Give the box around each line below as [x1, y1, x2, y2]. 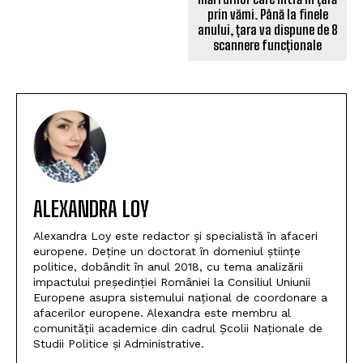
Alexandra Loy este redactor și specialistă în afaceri [33, 228, 318, 242]
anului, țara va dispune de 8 [197, 21, 338, 37]
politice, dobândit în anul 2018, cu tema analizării [33, 259, 303, 273]
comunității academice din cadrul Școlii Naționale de [33, 321, 322, 335]
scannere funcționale [213, 36, 322, 53]
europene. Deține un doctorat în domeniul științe [33, 244, 301, 258]
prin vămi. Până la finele [207, 6, 328, 22]
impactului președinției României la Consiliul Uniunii [33, 275, 310, 288]
